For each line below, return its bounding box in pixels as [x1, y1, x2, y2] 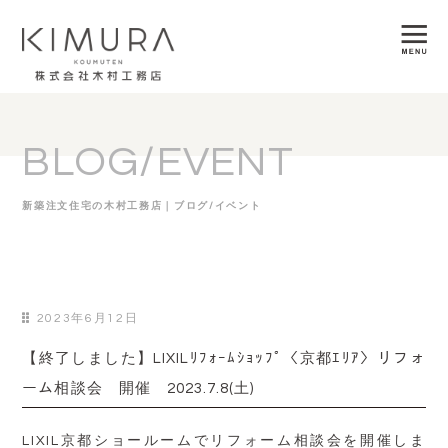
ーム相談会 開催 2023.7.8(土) [22, 381, 255, 396]
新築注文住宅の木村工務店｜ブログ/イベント [22, 201, 262, 211]
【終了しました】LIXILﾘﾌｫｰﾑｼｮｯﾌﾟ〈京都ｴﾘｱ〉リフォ [22, 351, 426, 366]
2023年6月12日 [32, 312, 139, 325]
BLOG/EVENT [22, 141, 294, 184]
